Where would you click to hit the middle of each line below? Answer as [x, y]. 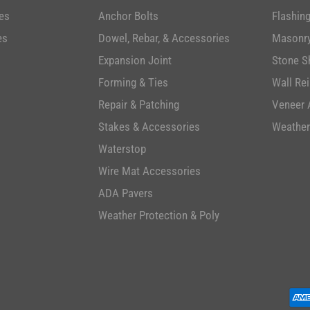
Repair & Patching [139, 104]
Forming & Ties [134, 82]
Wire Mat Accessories [150, 171]
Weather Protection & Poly [159, 215]
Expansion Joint [135, 60]
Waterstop [122, 148]
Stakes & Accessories [149, 126]
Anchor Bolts [129, 16]
